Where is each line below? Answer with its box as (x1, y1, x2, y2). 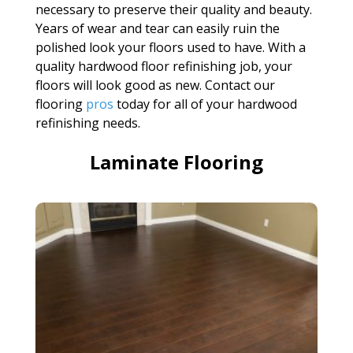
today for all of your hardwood (113, 95, 297, 113)
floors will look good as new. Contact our (35, 76, 275, 94)
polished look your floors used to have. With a (35, 38, 306, 56)
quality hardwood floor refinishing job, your (35, 57, 292, 75)
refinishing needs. (35, 113, 140, 132)
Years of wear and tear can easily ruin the (35, 19, 280, 37)
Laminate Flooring (89, 148, 263, 175)
